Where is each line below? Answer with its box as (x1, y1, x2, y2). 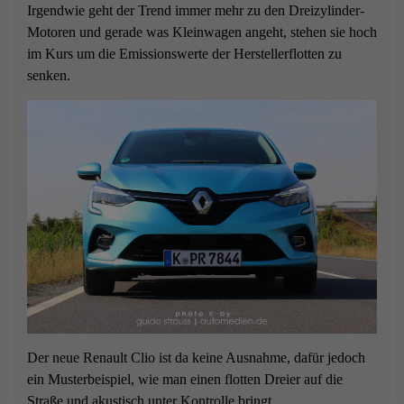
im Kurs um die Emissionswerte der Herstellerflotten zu (27, 46, 342, 62)
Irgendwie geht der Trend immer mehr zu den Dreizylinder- (27, 3, 364, 19)
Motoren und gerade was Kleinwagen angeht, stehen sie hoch (27, 24, 377, 41)
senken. (27, 68, 70, 84)
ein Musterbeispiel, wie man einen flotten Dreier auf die (27, 372, 343, 388)
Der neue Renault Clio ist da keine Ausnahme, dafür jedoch (27, 350, 365, 366)
